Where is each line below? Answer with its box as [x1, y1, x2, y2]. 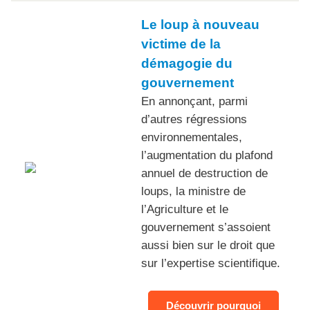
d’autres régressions [141, 113, 247, 127]
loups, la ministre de [141, 185, 246, 199]
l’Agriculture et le [141, 203, 228, 217]
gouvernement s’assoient [141, 221, 271, 235]
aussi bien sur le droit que [141, 239, 275, 253]
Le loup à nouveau [141, 17, 259, 33]
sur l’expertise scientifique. [141, 257, 280, 271]
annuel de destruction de [141, 167, 268, 181]
